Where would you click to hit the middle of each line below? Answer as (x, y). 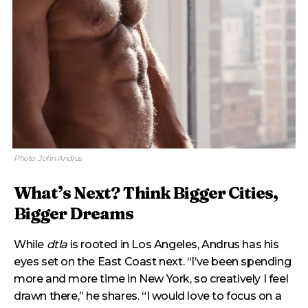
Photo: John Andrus (48, 158)
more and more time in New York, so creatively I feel (151, 279)
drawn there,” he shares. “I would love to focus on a (148, 296)
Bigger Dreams (74, 213)
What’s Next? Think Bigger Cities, (146, 193)
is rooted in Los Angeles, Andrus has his (173, 244)
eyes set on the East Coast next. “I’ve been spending (153, 262)
